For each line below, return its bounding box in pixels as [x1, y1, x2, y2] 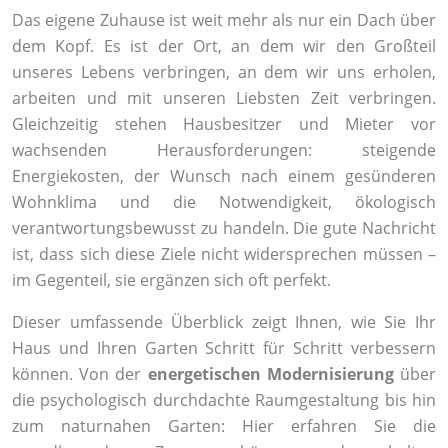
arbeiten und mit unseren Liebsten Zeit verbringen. [12, 87, 436, 110]
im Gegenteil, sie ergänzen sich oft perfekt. [12, 269, 331, 292]
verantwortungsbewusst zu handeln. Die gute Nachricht [12, 217, 436, 240]
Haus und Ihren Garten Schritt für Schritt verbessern [12, 337, 436, 360]
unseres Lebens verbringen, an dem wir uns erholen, [12, 61, 436, 84]
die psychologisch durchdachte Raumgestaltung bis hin [12, 389, 436, 412]
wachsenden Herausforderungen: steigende [12, 139, 436, 162]
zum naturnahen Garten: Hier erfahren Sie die [12, 415, 436, 438]
